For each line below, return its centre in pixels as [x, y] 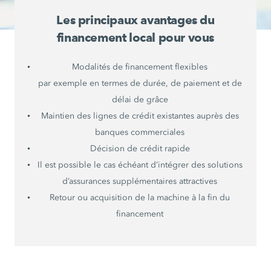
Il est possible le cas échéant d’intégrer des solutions [140, 165]
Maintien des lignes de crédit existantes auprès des [140, 116]
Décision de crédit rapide [140, 149]
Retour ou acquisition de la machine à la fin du [140, 198]
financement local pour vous [135, 38]
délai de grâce [140, 100]
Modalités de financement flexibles [140, 67]
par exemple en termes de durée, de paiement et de [140, 83]
